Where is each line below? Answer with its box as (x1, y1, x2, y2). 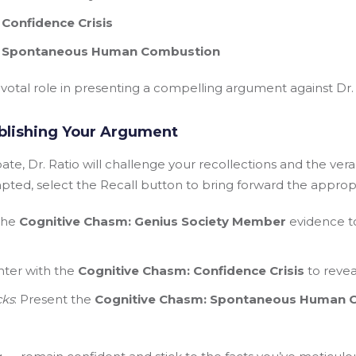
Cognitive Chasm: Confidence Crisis (78, 263, 304, 278)
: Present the (14, 292, 95, 307)
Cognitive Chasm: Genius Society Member (19, 214, 286, 229)
